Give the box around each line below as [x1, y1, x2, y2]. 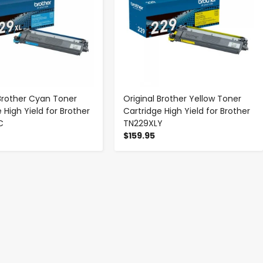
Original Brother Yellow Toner [123, 92, 242, 104]
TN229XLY [123, 117, 163, 129]
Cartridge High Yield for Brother [123, 104, 251, 117]
